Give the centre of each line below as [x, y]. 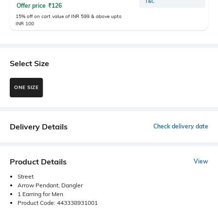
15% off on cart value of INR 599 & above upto [69, 16]
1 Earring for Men [40, 194]
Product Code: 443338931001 [58, 202]
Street [26, 176]
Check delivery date [181, 126]
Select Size [29, 63]
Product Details [38, 161]
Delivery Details [39, 126]
